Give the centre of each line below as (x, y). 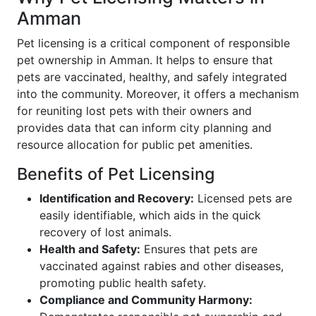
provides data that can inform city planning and (144, 128)
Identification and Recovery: (117, 199)
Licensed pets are (243, 199)
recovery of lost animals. (105, 232)
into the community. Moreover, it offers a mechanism (158, 94)
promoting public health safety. (123, 283)
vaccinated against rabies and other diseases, (162, 266)
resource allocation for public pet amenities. (135, 145)
